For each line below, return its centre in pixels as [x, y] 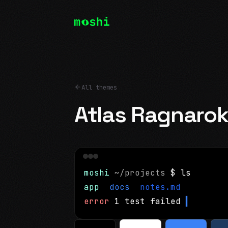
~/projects [142, 173]
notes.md [160, 187]
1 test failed [148, 201]
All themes [99, 87]
